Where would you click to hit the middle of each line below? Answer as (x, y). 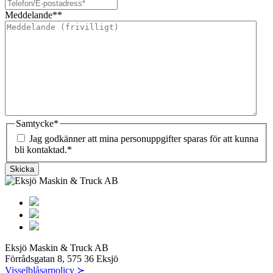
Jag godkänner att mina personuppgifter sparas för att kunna (144, 139)
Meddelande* (31, 15)
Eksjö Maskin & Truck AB (57, 248)
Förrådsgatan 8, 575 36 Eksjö (62, 259)
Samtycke (35, 123)
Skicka (22, 169)
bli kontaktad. (41, 150)
